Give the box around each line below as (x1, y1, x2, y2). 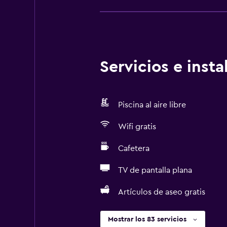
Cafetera (118, 144, 149, 153)
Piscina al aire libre (118, 101, 186, 109)
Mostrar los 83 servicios (107, 216, 186, 223)
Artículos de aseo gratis (118, 188, 205, 196)
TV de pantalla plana (118, 166, 192, 174)
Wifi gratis (118, 123, 156, 131)
